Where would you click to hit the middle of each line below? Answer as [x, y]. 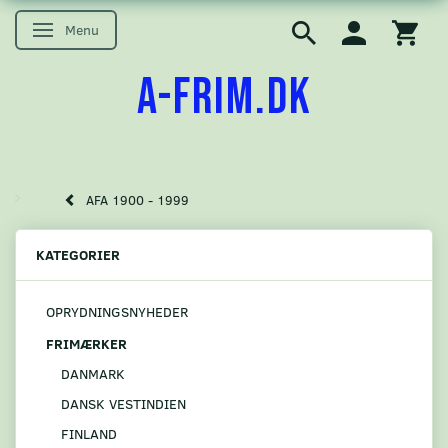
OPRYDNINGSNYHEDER [117, 312]
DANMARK [93, 373]
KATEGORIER [78, 255]
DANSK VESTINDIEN [123, 403]
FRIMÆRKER [86, 343]
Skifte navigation [98, 31]
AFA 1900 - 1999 [137, 200]
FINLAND [89, 433]
